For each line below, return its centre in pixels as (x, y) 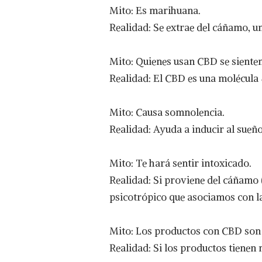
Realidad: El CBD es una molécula (185, 79)
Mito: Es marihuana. (155, 11)
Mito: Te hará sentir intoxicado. (180, 163)
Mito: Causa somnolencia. (167, 113)
